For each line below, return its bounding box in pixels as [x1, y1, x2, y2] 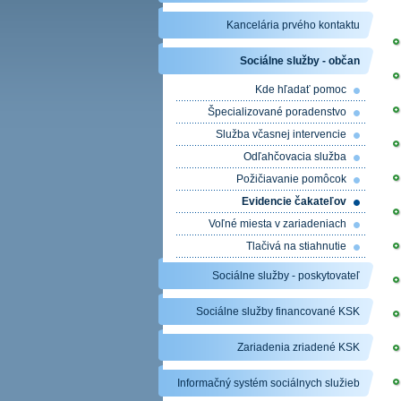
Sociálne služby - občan [240, 55, 360, 67]
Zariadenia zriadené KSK [237, 341, 360, 354]
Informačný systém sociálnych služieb [177, 377, 360, 389]
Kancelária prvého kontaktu [226, 19, 360, 31]
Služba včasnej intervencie [216, 128, 346, 141]
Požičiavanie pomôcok [236, 173, 346, 185]
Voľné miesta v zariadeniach [209, 218, 346, 230]
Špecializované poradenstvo [208, 106, 346, 118]
